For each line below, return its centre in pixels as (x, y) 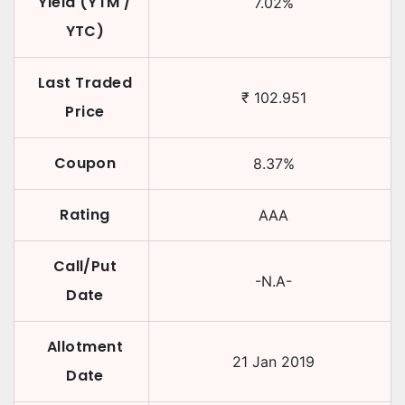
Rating (85, 215)
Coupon (85, 163)
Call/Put (85, 266)
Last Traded (85, 83)
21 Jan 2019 (273, 362)
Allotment (85, 347)
